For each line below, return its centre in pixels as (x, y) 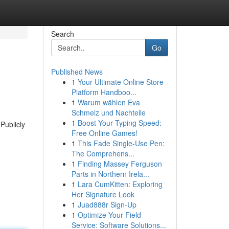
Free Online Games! (104, 133)
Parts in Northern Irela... (110, 174)
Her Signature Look (103, 194)
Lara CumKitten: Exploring (120, 184)
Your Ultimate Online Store (120, 82)
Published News (77, 72)
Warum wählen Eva (109, 102)
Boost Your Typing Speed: (119, 123)
